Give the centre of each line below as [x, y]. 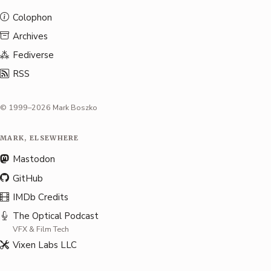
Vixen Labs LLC [45, 245]
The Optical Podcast [56, 216]
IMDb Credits [41, 198]
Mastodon [34, 159]
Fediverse [33, 55]
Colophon [32, 17]
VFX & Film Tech [41, 229]
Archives [30, 36]
